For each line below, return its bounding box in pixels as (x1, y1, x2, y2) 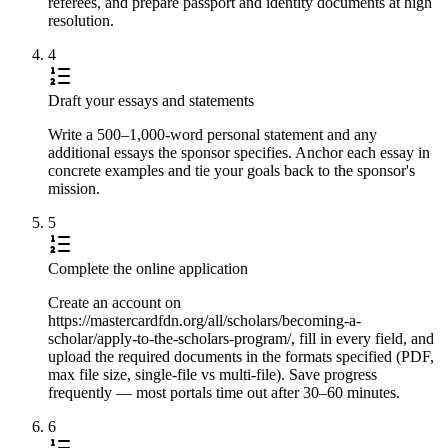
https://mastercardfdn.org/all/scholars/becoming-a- (48, 311, 361, 329)
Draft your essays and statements (48, 91, 254, 109)
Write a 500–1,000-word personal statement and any (48, 125, 377, 143)
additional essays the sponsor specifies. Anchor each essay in (48, 143, 430, 161)
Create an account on (48, 293, 181, 311)
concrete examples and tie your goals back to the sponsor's (48, 161, 415, 179)
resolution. (48, 11, 114, 29)
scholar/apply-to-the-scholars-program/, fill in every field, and (48, 329, 434, 347)
